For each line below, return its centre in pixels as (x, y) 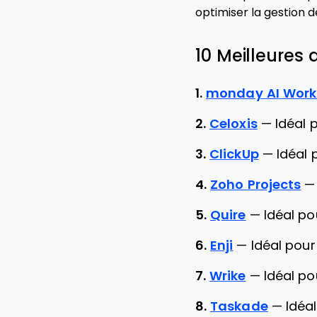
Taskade (239, 306)
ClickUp (234, 154)
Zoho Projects (256, 185)
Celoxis (234, 124)
